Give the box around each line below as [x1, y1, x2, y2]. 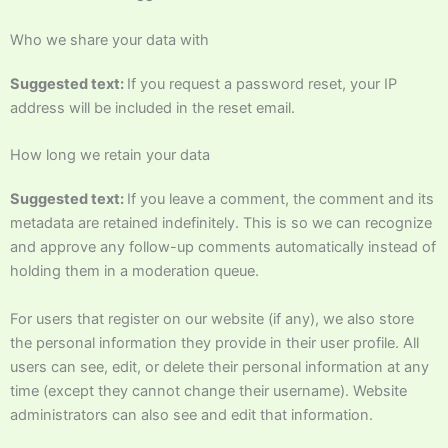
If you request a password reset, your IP [127, 75, 397, 94]
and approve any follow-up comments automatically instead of [10, 238, 436, 257]
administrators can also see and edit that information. [10, 405, 373, 424]
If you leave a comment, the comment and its [127, 190, 434, 209]
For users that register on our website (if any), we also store [10, 309, 414, 328]
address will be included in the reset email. [10, 99, 295, 118]
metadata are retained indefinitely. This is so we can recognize [10, 214, 432, 233]
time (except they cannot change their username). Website [10, 381, 407, 400]
